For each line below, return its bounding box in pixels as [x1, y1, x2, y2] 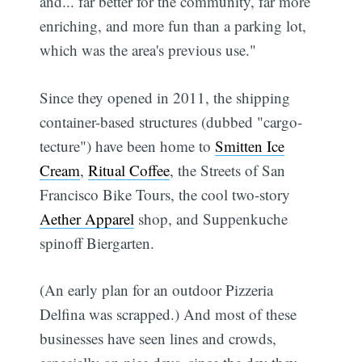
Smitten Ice [215, 135, 285, 156]
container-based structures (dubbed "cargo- [40, 111, 303, 132]
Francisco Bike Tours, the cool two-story [40, 183, 291, 204]
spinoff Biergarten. [40, 232, 155, 253]
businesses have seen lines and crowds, [40, 328, 277, 349]
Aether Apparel [40, 208, 135, 229]
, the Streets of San [170, 159, 286, 180]
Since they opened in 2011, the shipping [40, 86, 291, 107]
